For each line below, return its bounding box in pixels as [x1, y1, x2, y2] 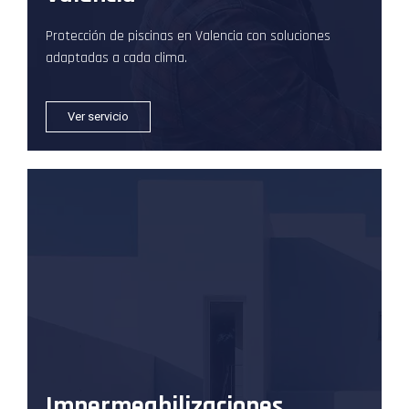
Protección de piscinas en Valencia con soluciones [46, 26, 330, 47]
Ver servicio [67, 110, 129, 124]
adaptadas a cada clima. [46, 48, 187, 68]
